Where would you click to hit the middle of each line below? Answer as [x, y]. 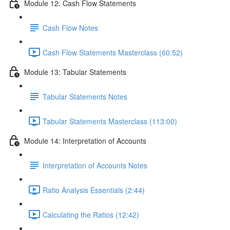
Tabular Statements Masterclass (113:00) [110, 121]
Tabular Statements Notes [85, 96]
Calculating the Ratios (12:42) [91, 214]
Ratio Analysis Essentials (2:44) [94, 190]
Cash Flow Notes [70, 27]
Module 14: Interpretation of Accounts [85, 140]
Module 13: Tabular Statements [75, 72]
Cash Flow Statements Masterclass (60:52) [113, 52]
